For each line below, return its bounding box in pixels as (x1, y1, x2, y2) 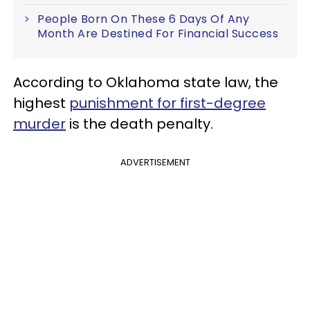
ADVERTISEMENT (120, 155, 190, 169)
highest (13, 93, 69, 113)
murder (13, 113, 66, 134)
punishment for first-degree (69, 93, 266, 113)
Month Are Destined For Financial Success (37, 25, 278, 42)
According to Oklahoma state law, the (13, 72, 278, 92)
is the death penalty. (66, 113, 213, 134)
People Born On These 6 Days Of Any (37, 10, 249, 27)
